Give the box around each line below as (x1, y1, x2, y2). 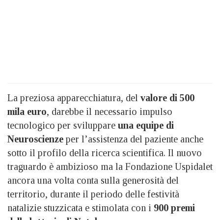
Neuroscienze (7, 133, 63, 144)
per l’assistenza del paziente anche (63, 133, 203, 144)
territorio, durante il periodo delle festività (7, 188, 179, 199)
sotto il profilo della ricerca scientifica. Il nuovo (7, 147, 202, 158)
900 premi (154, 202, 195, 213)
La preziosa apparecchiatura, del (7, 92, 138, 103)
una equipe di (118, 119, 174, 131)
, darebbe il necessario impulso (47, 106, 172, 117)
